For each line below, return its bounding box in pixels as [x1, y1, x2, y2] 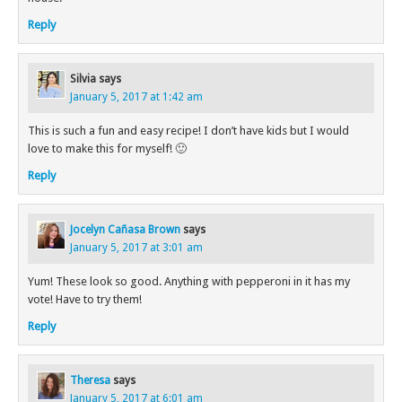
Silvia [70, 73, 96, 86]
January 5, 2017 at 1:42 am [70, 91, 203, 104]
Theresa [70, 374, 110, 388]
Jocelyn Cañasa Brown [70, 223, 180, 237]
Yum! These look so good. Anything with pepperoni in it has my [28, 275, 350, 289]
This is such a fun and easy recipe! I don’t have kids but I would [28, 124, 349, 138]
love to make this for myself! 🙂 [28, 142, 187, 156]
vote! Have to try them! [28, 293, 142, 307]
